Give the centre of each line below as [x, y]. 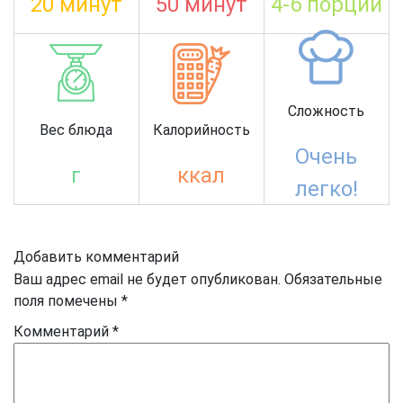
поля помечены [67, 301]
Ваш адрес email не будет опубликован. [147, 279]
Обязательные [333, 279]
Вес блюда [76, 130]
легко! [326, 188]
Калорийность [201, 130]
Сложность [327, 111]
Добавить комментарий [96, 257]
